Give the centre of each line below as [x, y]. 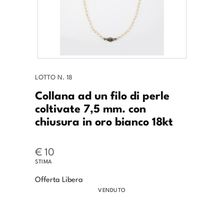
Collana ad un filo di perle [102, 95]
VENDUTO [112, 190]
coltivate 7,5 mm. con [90, 108]
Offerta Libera [59, 179]
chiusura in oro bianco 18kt [104, 121]
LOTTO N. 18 [54, 77]
